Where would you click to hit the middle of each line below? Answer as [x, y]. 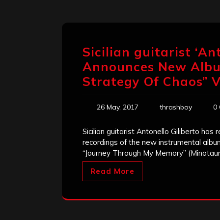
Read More [112, 171]
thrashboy [176, 107]
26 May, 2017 [118, 107]
